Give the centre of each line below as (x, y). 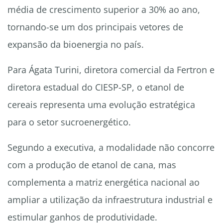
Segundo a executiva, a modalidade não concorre (111, 148)
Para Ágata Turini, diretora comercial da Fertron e (111, 70)
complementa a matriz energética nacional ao (104, 182)
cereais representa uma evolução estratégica (101, 105)
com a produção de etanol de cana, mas (92, 165)
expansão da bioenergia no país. (76, 45)
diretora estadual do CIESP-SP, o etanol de (96, 87)
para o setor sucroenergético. (69, 122)
